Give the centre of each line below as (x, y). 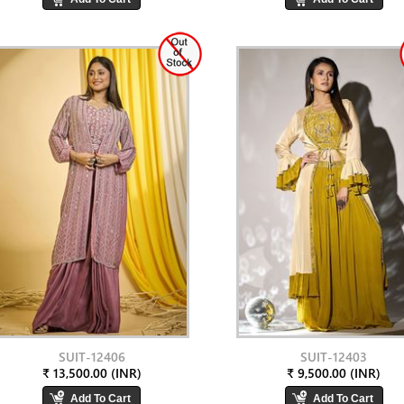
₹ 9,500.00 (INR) (334, 373)
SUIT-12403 (334, 357)
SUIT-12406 (92, 357)
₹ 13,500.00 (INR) (92, 373)
